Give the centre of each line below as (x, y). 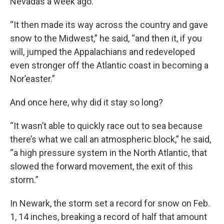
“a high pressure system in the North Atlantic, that (108, 153)
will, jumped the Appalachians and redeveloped (102, 52)
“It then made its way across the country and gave (109, 25)
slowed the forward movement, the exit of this (101, 166)
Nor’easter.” (32, 79)
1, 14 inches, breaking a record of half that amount (108, 217)
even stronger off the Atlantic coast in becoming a (109, 65)
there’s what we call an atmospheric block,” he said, (110, 139)
